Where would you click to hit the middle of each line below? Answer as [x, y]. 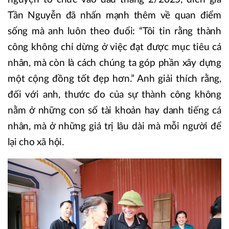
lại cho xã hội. [36, 143]
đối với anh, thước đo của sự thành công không [114, 95]
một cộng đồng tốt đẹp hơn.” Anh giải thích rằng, [114, 79]
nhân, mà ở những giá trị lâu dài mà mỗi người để [114, 127]
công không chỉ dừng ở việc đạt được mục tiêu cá [114, 48]
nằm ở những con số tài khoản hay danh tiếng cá [114, 111]
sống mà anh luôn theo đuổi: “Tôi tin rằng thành [114, 32]
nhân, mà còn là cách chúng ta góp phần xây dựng [114, 63]
